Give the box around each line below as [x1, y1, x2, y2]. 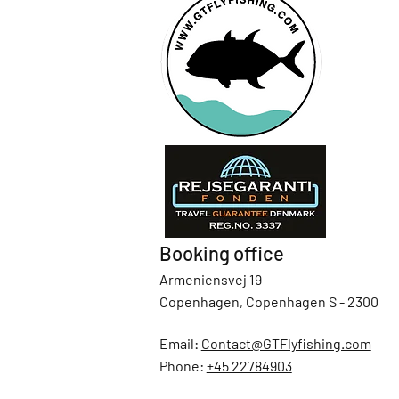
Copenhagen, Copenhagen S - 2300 [159, 292, 379, 310]
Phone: [159, 356, 207, 374]
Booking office [159, 240, 284, 265]
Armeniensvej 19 [159, 270, 262, 288]
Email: [159, 334, 201, 352]
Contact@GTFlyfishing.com [200, 334, 371, 352]
